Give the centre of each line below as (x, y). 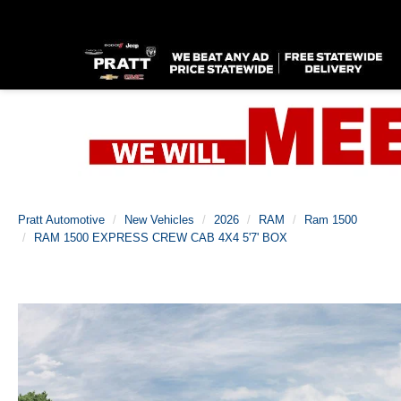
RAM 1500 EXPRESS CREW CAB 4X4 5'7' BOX (161, 238)
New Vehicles (159, 220)
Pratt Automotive (61, 220)
